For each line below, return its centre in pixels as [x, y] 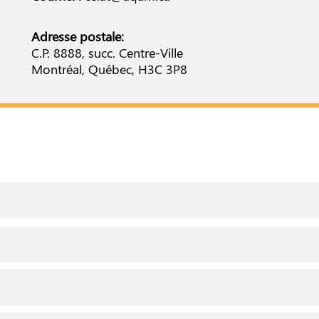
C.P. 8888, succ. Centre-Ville [108, 52]
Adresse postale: [78, 36]
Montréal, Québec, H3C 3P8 [110, 69]
